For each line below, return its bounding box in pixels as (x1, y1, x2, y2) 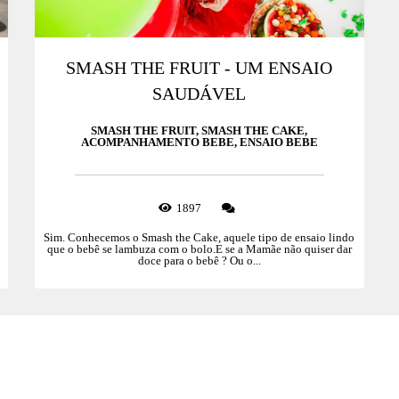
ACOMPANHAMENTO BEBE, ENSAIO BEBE (80, 135, 318, 150)
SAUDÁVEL (152, 85, 247, 104)
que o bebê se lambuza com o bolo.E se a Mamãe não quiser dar (46, 242, 352, 256)
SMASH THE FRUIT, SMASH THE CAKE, (91, 124, 308, 138)
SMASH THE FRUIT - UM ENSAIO (66, 59, 333, 78)
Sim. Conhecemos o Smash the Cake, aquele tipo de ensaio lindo (44, 231, 355, 245)
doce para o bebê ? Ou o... (137, 254, 261, 268)
